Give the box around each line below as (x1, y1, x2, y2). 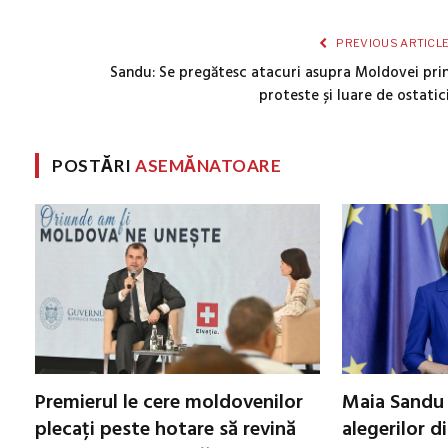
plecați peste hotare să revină (35, 413, 296, 446)
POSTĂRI (52, 155, 136, 177)
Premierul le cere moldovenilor (35, 386, 303, 419)
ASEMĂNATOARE (135, 155, 282, 177)
